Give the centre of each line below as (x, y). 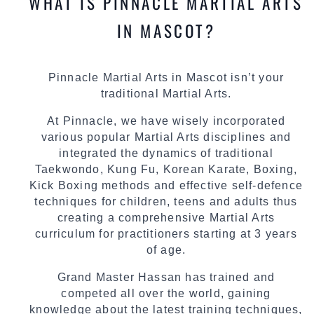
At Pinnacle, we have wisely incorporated (166, 121)
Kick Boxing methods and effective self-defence (166, 185)
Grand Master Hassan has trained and (166, 277)
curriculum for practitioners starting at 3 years (166, 233)
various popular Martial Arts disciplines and (166, 137)
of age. (166, 250)
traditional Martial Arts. (166, 93)
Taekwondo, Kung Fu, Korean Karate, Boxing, (166, 169)
